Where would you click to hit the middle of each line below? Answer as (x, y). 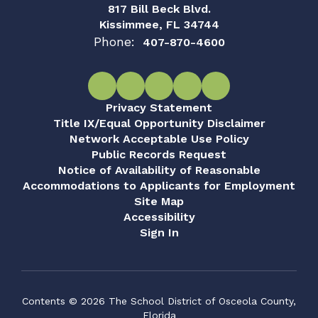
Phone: (114, 42)
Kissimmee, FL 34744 (159, 24)
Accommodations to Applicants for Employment (159, 186)
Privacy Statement (159, 108)
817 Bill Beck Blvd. (159, 9)
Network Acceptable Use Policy (159, 139)
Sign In (159, 232)
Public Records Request (159, 154)
